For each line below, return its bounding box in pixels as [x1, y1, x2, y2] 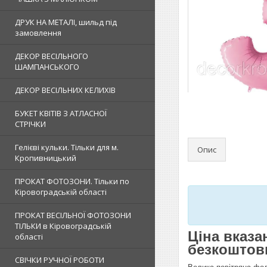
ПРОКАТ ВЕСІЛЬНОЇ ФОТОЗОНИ [15, 210, 131, 221]
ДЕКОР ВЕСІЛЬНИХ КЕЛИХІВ [15, 85, 116, 95]
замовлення [15, 27, 61, 38]
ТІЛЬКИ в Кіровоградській [15, 221, 111, 231]
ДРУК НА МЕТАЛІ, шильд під [15, 17, 117, 27]
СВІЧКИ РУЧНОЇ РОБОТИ [15, 254, 104, 265]
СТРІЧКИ [15, 119, 46, 129]
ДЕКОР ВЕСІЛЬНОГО [15, 51, 88, 61]
